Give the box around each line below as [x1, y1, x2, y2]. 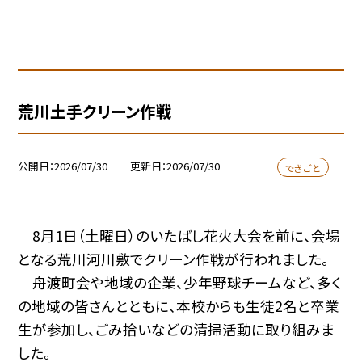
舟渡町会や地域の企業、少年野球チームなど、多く [18, 271, 343, 293]
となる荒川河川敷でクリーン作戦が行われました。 [18, 248, 330, 269]
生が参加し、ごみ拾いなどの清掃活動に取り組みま [18, 318, 335, 339]
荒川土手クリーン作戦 [18, 99, 173, 123]
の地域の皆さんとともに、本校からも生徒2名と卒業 [18, 295, 340, 316]
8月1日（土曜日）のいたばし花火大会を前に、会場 [18, 225, 341, 246]
